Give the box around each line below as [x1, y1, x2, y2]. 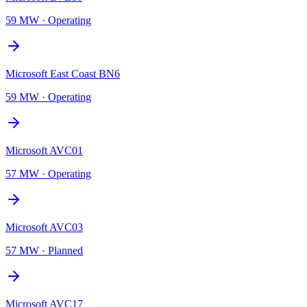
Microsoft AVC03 [5, 221, 83, 233]
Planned [48, 244, 83, 256]
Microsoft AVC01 [5, 144, 83, 156]
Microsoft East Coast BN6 [5, 67, 120, 79]
